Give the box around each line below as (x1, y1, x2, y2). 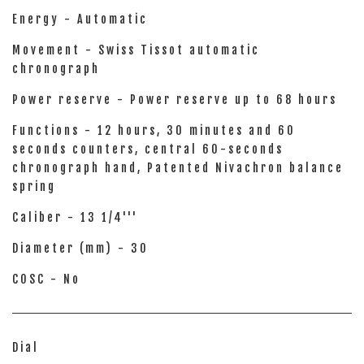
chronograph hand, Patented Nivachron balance (12, 161, 344, 175)
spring (12, 180, 56, 193)
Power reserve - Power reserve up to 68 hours (12, 93, 337, 106)
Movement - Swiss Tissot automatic (12, 43, 260, 57)
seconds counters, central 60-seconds (12, 142, 284, 156)
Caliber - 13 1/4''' (12, 210, 138, 224)
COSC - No (12, 272, 80, 286)
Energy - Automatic (12, 12, 148, 26)
